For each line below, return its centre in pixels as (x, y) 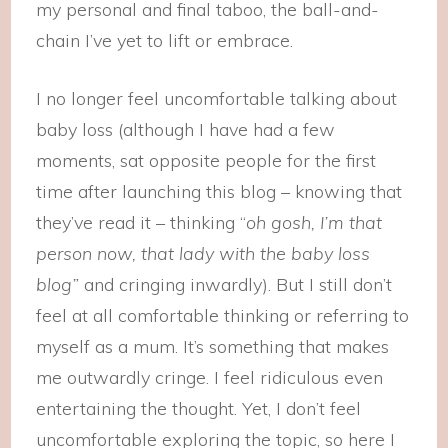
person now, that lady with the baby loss (203, 253)
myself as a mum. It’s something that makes (213, 346)
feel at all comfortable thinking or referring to (223, 315)
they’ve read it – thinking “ (141, 222)
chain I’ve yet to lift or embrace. (165, 40)
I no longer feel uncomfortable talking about (217, 98)
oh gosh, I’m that (314, 222)
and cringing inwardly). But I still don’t (238, 284)
